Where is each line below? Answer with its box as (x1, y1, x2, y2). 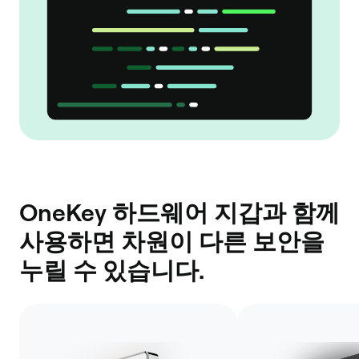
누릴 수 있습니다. (19, 255, 204, 284)
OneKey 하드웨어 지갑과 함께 (19, 197, 340, 227)
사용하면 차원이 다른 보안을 (19, 226, 325, 256)
